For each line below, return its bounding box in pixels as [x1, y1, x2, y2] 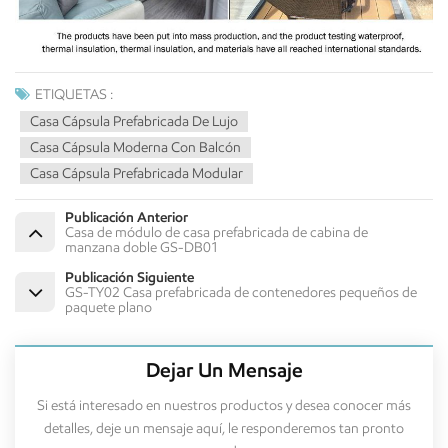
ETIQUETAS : [35, 85, 113, 103]
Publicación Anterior [65, 208, 188, 226]
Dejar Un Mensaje [145, 358, 303, 383]
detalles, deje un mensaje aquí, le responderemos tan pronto [44, 420, 404, 438]
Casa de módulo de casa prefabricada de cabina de [65, 223, 368, 241]
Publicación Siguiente [65, 268, 194, 286]
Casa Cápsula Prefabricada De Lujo [30, 112, 238, 130]
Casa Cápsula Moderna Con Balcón [30, 138, 241, 156]
